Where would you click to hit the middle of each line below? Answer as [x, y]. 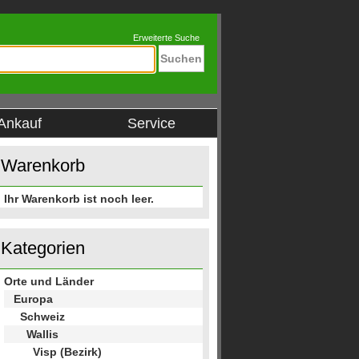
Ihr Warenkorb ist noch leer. [79, 199]
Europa [33, 299]
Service [151, 123]
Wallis [42, 334]
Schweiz [42, 317]
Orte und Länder [49, 281]
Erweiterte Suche [166, 38]
